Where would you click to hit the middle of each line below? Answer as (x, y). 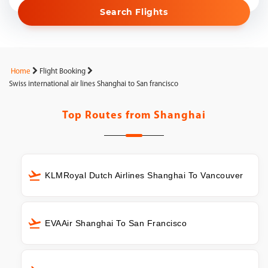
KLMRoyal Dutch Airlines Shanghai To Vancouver (144, 175)
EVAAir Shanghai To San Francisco (116, 223)
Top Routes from (108, 116)
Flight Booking (63, 71)
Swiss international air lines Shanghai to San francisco (94, 84)
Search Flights (134, 12)
